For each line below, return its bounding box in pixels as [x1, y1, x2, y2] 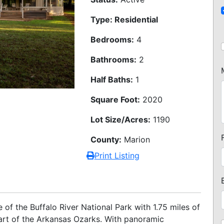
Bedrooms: [90, 34, 134, 44]
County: [90, 134, 121, 144]
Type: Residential [90, 14, 158, 24]
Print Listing [94, 150, 139, 160]
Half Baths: [90, 74, 133, 84]
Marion [121, 134, 150, 144]
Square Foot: [90, 94, 140, 104]
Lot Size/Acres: [90, 114, 150, 124]
